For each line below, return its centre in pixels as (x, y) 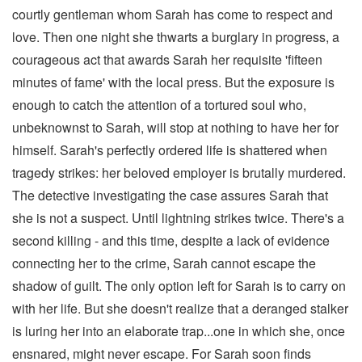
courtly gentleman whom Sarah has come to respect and (173, 14)
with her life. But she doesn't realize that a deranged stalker (180, 308)
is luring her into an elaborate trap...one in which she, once (179, 330)
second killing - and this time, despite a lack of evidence (171, 240)
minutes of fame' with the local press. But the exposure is (173, 82)
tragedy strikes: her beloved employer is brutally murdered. (179, 172)
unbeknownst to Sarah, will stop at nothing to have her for (175, 127)
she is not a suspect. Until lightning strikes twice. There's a (178, 217)
